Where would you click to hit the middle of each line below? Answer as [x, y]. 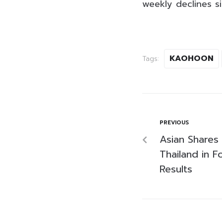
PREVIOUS [174, 122]
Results [176, 169]
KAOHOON [192, 58]
